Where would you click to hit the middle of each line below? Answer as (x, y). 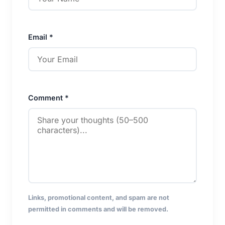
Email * (41, 37)
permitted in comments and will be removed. (98, 209)
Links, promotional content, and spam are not (99, 197)
